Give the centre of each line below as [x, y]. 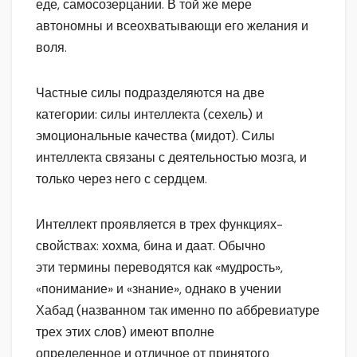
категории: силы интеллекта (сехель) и [149, 114]
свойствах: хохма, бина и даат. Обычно [151, 245]
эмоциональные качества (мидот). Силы [155, 135]
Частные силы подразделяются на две [150, 92]
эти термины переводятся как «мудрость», [159, 267]
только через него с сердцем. [122, 178]
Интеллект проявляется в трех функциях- [159, 224]
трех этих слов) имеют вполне [125, 331]
